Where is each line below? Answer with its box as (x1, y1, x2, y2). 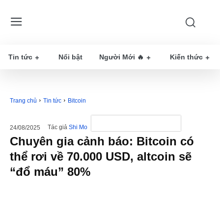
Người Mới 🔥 (99, 53, 144, 61)
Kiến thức (170, 53, 203, 61)
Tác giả (48, 124, 67, 131)
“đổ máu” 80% (10, 165, 90, 178)
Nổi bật (58, 53, 82, 61)
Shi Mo (69, 124, 87, 131)
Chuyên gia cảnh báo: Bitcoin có (10, 135, 194, 148)
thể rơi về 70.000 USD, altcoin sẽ (10, 150, 192, 163)
